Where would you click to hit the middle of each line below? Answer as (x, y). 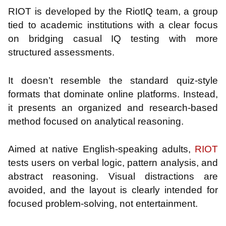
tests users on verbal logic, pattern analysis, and (113, 163)
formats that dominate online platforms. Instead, (113, 94)
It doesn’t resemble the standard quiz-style (113, 80)
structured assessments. (61, 52)
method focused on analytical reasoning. (96, 121)
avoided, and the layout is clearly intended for (113, 190)
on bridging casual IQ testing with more (113, 39)
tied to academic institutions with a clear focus (113, 25)
